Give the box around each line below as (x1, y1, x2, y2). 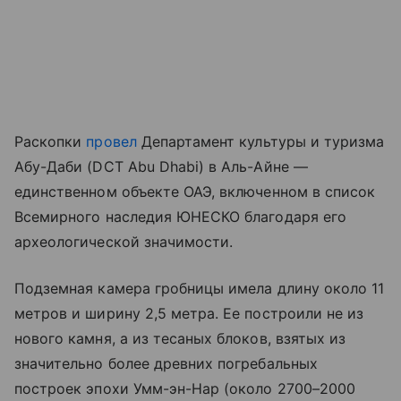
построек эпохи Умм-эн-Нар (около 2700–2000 (14, 380, 356, 398)
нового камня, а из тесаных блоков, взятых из (14, 329, 346, 348)
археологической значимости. (14, 233, 238, 252)
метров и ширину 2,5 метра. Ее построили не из (14, 304, 364, 323)
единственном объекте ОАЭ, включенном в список (14, 183, 376, 201)
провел (86, 132, 137, 151)
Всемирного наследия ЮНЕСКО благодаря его (14, 208, 346, 226)
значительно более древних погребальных (14, 354, 318, 373)
